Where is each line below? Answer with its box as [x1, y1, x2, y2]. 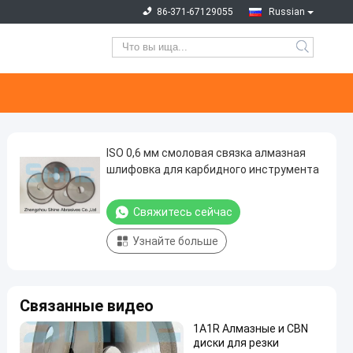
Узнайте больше [132, 235, 218, 247]
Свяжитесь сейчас [133, 206, 232, 218]
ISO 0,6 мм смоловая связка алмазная [106, 147, 306, 159]
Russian [269, 6, 305, 17]
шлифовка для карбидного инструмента [106, 163, 319, 176]
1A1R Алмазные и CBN [193, 322, 308, 335]
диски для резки [193, 336, 279, 349]
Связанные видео [20, 296, 154, 315]
